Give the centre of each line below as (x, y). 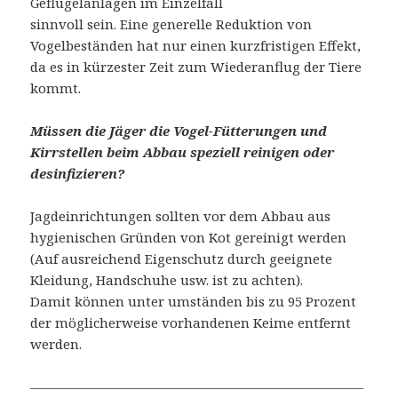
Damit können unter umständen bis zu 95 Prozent (194, 302)
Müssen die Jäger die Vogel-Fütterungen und (179, 131)
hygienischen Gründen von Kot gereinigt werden (189, 238)
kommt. (56, 88)
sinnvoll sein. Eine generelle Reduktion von (171, 24)
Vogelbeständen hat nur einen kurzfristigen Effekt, (196, 46)
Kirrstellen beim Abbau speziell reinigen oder (183, 152)
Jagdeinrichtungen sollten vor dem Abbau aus (181, 216)
